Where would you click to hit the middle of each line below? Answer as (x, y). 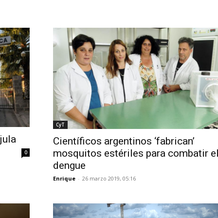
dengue (69, 166)
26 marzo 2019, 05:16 (109, 179)
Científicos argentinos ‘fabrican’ (124, 141)
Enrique (64, 179)
